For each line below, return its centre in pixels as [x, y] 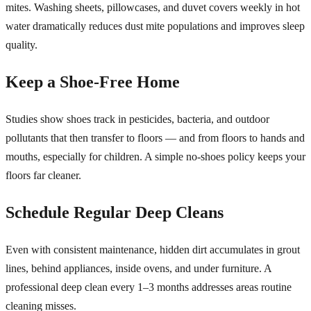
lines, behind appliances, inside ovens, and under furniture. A [138, 269]
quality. [22, 45]
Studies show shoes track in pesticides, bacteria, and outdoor [137, 119]
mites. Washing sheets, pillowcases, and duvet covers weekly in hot [153, 8]
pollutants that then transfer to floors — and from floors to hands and [155, 138]
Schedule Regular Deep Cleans [115, 213]
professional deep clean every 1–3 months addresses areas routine [149, 287]
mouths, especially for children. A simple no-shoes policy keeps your [155, 157]
